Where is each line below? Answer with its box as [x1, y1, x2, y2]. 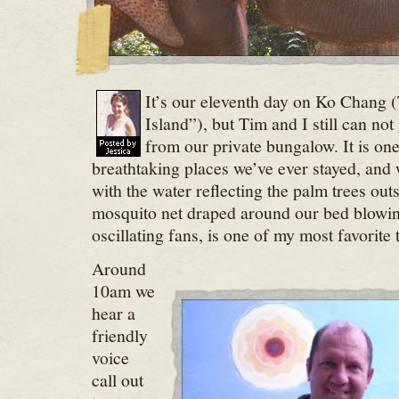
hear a [91, 301, 135, 325]
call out [91, 368, 143, 392]
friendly [91, 323, 148, 347]
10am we [91, 279, 155, 303]
